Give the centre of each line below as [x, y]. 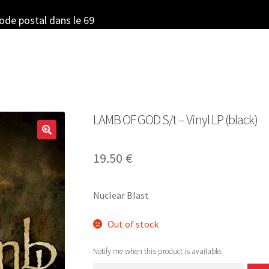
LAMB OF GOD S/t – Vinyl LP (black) [175, 119]
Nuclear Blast [121, 195]
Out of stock [133, 224]
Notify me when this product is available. [158, 252]
